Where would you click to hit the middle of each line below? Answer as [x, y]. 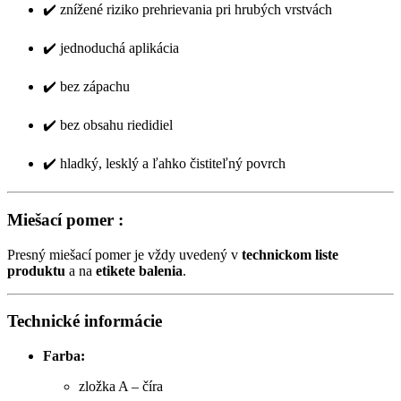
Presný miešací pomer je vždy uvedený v [124, 254]
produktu [36, 270]
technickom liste [290, 254]
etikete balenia [139, 270]
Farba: [64, 356]
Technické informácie [85, 321]
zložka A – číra [121, 387]
